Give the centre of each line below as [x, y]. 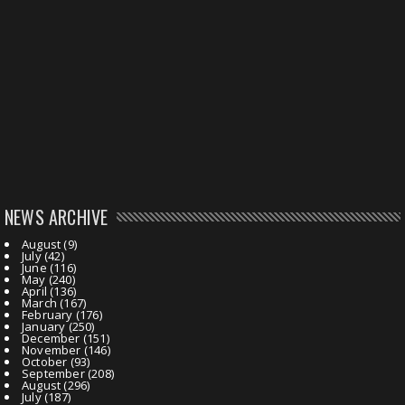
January [44, 326]
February [47, 314]
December [51, 338]
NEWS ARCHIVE [57, 217]
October [45, 361]
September [53, 373]
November [52, 349]
